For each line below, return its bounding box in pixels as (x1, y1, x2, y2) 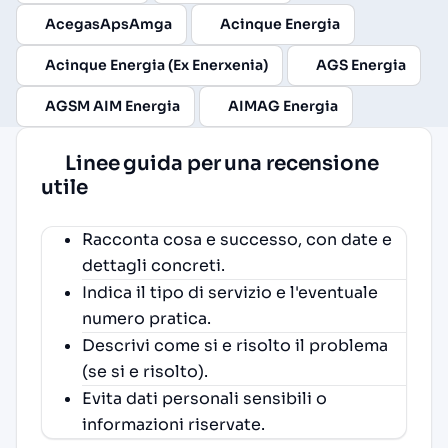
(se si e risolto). (82, 360, 208, 382)
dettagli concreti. (82, 254, 225, 276)
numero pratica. (82, 307, 211, 329)
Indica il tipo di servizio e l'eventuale (82, 281, 378, 303)
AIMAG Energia (228, 96, 338, 115)
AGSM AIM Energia (45, 96, 180, 115)
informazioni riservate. (82, 413, 265, 435)
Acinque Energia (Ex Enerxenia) (45, 55, 268, 74)
